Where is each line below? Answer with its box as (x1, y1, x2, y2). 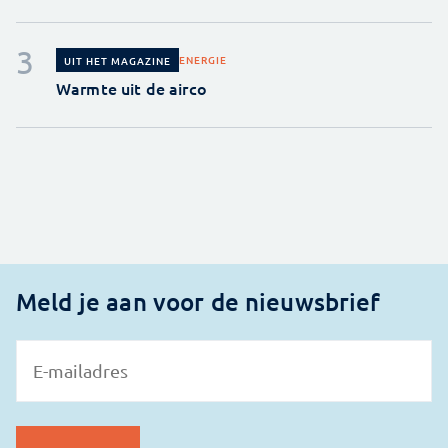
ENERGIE (179, 52, 227, 67)
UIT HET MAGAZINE (64, 52, 171, 68)
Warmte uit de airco (56, 76, 207, 99)
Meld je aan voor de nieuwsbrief (16, 285, 381, 317)
